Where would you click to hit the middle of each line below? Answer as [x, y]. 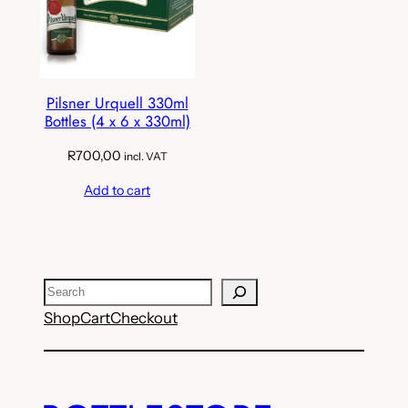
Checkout [144, 317]
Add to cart [117, 190]
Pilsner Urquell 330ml [117, 102]
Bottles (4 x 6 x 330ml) [117, 121]
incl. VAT [145, 156]
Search [67, 289]
